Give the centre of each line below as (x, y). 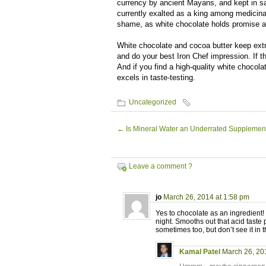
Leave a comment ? (161, 166)
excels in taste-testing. (156, 77)
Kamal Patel (200, 252)
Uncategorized (153, 102)
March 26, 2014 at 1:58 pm (206, 197)
